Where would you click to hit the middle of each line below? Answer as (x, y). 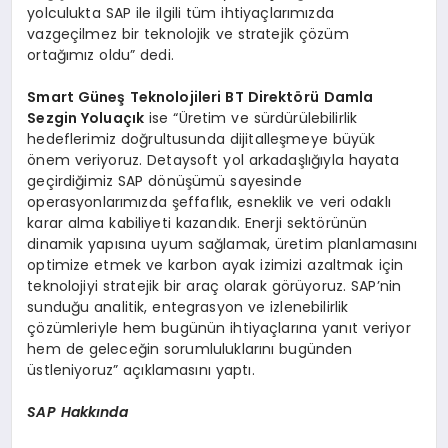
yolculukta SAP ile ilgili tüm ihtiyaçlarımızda (180, 12)
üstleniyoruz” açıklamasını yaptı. (141, 369)
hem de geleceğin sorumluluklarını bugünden (190, 348)
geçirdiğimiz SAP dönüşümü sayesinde (164, 180)
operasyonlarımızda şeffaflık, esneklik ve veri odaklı (209, 201)
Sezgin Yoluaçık (86, 117)
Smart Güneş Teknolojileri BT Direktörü (173, 96)
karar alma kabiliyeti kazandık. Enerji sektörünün (197, 222)
